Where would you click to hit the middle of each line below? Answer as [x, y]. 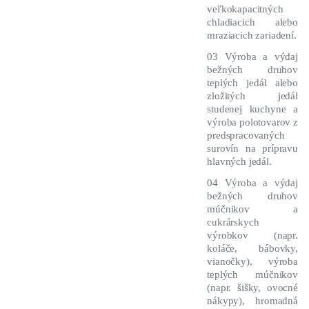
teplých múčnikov [252, 275]
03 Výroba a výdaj [252, 57]
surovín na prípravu [252, 149]
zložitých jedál [252, 96]
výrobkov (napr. [252, 236]
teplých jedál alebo [252, 83]
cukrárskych [233, 222]
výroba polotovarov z [252, 122]
